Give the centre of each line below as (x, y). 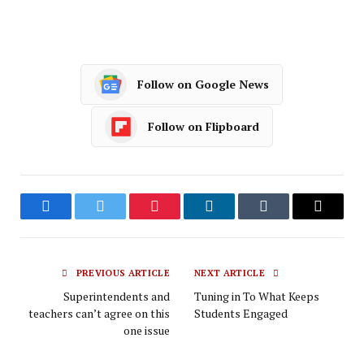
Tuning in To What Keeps (257, 296)
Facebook (73, 218)
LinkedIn (235, 218)
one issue (147, 330)
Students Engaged (241, 313)
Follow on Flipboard (204, 127)
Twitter (120, 218)
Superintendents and (117, 296)
